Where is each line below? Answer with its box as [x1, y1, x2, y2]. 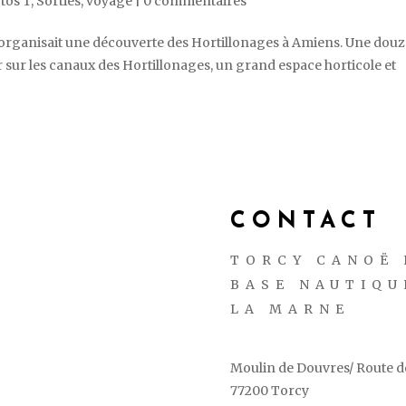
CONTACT [229, 210, 382, 234]
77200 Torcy [229, 382, 309, 400]
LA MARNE [229, 301, 350, 318]
